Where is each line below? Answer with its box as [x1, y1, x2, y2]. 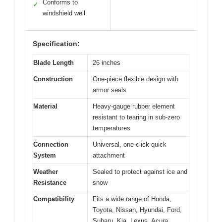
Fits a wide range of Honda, [93, 195, 171, 203]
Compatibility [33, 195, 74, 203]
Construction [33, 75, 73, 83]
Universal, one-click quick [93, 140, 166, 148]
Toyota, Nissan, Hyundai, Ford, [93, 206, 182, 214]
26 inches [93, 58, 120, 66]
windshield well [43, 9, 85, 17]
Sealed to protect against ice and [93, 167, 187, 175]
